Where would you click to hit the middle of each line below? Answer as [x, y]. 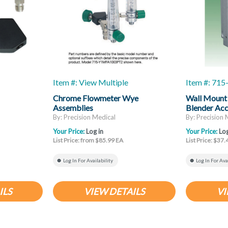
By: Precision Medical [84, 117]
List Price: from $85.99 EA [88, 140]
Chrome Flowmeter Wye [96, 98]
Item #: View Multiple [91, 82]
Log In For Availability [88, 161]
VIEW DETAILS [114, 192]
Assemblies [73, 108]
